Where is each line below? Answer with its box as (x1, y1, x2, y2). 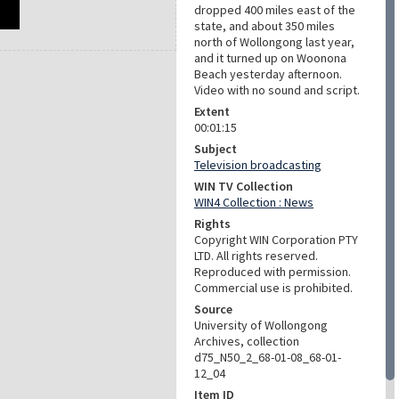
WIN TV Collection (194, 178, 293, 194)
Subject (194, 141, 237, 157)
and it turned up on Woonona (194, 50, 346, 66)
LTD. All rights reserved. (194, 248, 318, 264)
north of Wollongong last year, (194, 34, 354, 50)
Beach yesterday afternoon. (194, 66, 342, 82)
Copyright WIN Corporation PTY (194, 232, 358, 248)
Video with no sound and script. (194, 82, 360, 98)
